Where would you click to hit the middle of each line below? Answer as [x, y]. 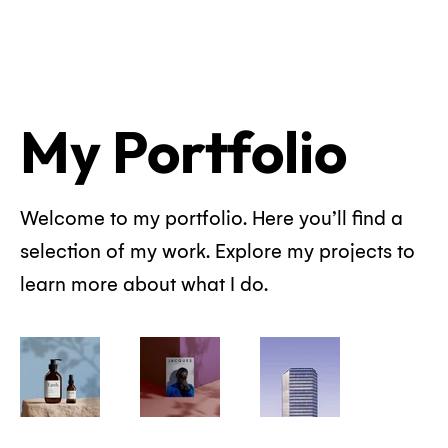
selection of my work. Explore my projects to [217, 252]
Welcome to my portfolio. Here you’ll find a [211, 219]
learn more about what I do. [144, 285]
